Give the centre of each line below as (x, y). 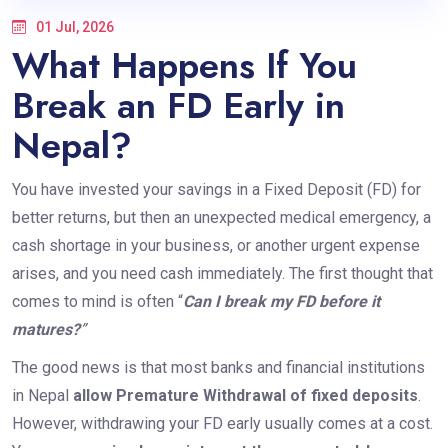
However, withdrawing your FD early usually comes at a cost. (222, 424)
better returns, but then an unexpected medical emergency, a (221, 218)
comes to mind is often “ (97, 302)
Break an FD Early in (178, 106)
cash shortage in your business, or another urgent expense (215, 246)
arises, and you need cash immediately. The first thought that (222, 274)
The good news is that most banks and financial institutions (218, 368)
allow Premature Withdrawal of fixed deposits (245, 396)
